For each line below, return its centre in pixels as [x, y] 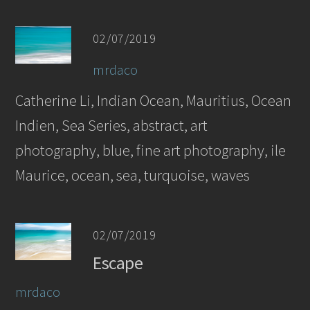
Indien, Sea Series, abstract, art [112, 125]
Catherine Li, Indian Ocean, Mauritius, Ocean [154, 100]
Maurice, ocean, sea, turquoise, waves [133, 175]
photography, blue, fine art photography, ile [151, 150]
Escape [118, 263]
